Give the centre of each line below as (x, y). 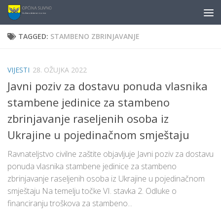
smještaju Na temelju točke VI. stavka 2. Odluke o (92, 191)
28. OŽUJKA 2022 (60, 70)
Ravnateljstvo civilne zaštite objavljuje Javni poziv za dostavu (110, 154)
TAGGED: (34, 36)
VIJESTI (18, 70)
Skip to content (43, 15)
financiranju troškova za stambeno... (70, 203)
